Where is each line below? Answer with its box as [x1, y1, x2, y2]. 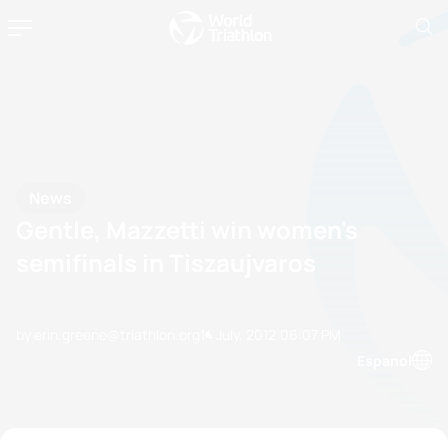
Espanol [357, 350, 412, 370]
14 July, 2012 [200, 324, 276, 344]
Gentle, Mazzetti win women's [16, 213, 358, 246]
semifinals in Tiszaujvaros [16, 246, 316, 279]
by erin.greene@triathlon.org [16, 324, 200, 344]
